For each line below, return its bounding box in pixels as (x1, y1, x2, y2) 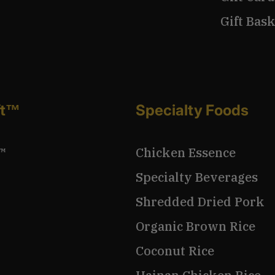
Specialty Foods (136, 101, 249, 120)
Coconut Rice (136, 242, 215, 260)
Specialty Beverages (136, 169, 258, 186)
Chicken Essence (136, 144, 236, 161)
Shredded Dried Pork (136, 193, 265, 211)
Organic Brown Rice (136, 218, 256, 235)
